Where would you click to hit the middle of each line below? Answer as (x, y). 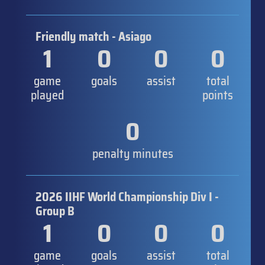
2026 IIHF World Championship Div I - (127, 197)
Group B (55, 211)
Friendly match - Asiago (93, 36)
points (218, 95)
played (47, 95)
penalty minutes (132, 153)
